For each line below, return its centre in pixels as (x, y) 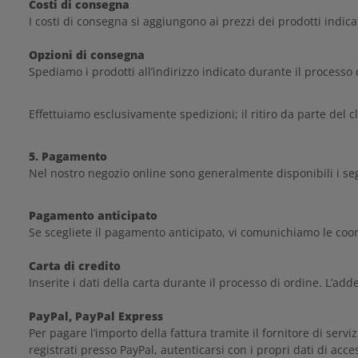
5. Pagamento (68, 156)
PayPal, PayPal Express (96, 316)
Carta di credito (75, 266)
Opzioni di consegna (87, 55)
